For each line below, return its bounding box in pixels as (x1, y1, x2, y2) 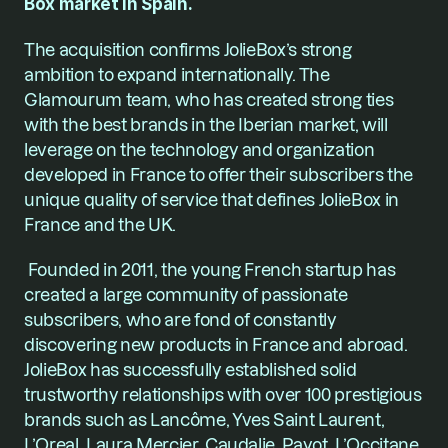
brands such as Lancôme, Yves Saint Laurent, (24, 410, 385, 429)
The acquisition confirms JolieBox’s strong (24, 40, 352, 59)
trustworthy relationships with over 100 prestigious (24, 385, 422, 404)
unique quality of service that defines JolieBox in (24, 190, 400, 209)
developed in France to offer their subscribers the (24, 165, 414, 184)
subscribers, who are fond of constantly (24, 310, 337, 329)
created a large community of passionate (24, 285, 348, 304)
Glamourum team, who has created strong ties (24, 90, 394, 109)
